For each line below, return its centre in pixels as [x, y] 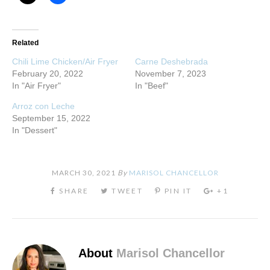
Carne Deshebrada [171, 61]
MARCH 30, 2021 [83, 172]
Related [25, 42]
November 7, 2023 [171, 73]
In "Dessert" [35, 130]
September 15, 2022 [51, 118]
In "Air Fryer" [36, 85]
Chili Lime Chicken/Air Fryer [65, 61]
